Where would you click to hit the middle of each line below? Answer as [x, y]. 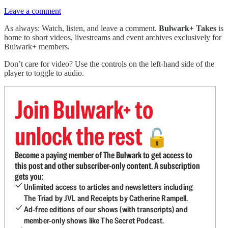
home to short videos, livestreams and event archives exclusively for [113, 37]
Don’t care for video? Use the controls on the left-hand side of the [109, 64]
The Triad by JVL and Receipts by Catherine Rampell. [106, 198]
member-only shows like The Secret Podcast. [94, 221]
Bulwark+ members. [37, 47]
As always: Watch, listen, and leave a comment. [81, 28]
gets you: [29, 176]
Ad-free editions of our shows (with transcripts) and [106, 209]
